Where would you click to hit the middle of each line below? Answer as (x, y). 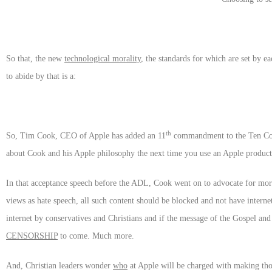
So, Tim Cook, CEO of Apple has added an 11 (86, 135)
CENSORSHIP (32, 236)
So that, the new (35, 58)
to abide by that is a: (41, 76)
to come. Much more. (96, 236)
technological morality (103, 58)
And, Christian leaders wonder (59, 265)
